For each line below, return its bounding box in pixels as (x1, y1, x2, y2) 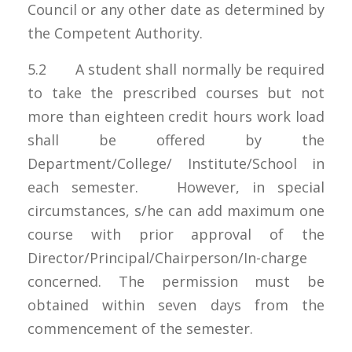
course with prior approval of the (27, 224, 324, 244)
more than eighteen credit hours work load (27, 106, 324, 126)
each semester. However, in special (27, 177, 324, 196)
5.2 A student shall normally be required (27, 59, 324, 79)
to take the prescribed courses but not (27, 82, 324, 102)
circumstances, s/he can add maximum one (27, 200, 324, 220)
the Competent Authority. (27, 23, 203, 42)
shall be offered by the (27, 130, 324, 149)
